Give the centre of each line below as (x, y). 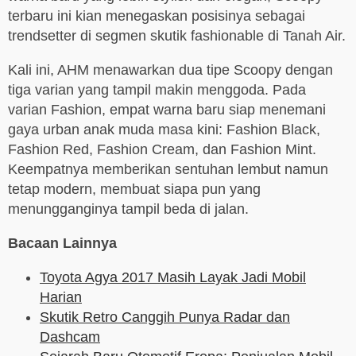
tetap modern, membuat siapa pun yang (134, 190)
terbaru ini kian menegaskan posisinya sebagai (157, 16)
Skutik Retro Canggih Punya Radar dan (165, 317)
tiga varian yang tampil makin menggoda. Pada (157, 90)
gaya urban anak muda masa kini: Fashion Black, (164, 130)
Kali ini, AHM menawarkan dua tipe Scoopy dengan (170, 70)
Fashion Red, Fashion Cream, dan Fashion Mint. (162, 150)
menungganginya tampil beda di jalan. (128, 209)
